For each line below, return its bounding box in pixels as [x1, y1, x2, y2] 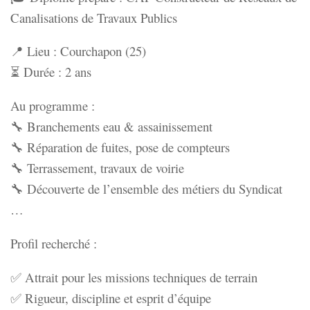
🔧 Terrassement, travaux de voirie [10, 159, 184, 176]
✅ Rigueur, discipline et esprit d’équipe [10, 289, 211, 307]
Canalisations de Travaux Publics [10, 8, 177, 26]
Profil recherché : [10, 234, 97, 252]
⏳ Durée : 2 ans [10, 63, 91, 81]
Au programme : [10, 97, 95, 114]
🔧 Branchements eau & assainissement [10, 118, 212, 135]
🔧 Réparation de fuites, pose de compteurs [10, 138, 230, 156]
